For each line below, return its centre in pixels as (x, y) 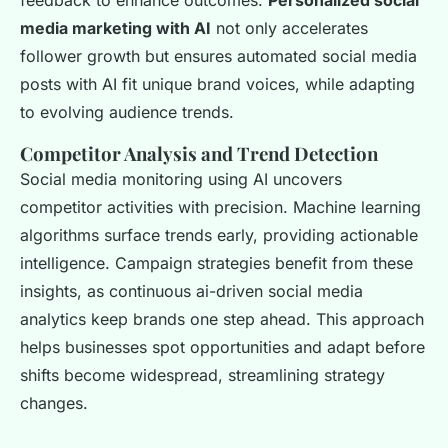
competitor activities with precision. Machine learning (220, 207)
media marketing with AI (115, 28)
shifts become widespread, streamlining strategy (202, 375)
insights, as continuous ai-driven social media (191, 291)
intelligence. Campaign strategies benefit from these (216, 263)
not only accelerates (289, 28)
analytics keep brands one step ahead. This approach (222, 319)
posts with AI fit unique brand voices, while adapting (217, 84)
